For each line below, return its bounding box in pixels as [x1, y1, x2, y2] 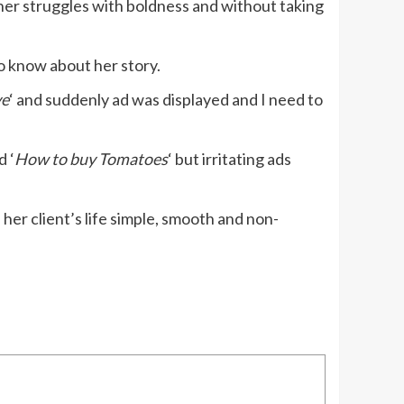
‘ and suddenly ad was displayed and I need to [9, 89, 323, 110]
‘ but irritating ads [168, 149, 291, 170]
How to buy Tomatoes [14, 149, 168, 170]
